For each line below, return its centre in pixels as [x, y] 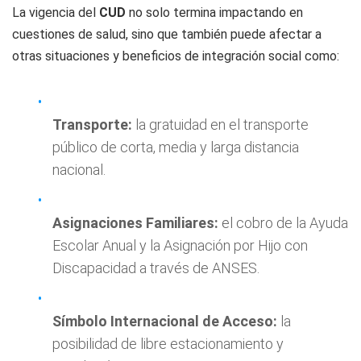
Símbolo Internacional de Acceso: [165, 321]
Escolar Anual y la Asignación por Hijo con [180, 245]
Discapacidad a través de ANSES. [156, 268]
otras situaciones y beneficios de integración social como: [176, 56]
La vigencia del [56, 12]
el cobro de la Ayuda [283, 223]
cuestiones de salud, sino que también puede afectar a [167, 34]
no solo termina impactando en [216, 12]
